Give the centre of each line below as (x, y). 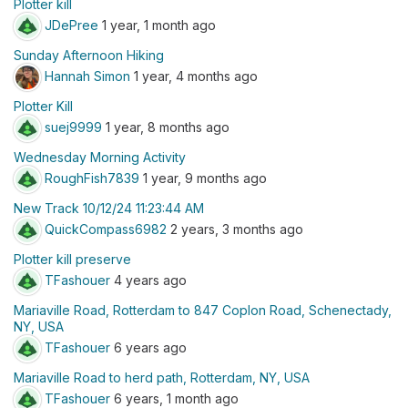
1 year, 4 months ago (194, 76)
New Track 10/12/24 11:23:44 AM (109, 208)
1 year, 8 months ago (166, 127)
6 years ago (148, 347)
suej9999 (73, 127)
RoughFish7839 (92, 178)
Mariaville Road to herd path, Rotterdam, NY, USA (162, 377)
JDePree (71, 25)
